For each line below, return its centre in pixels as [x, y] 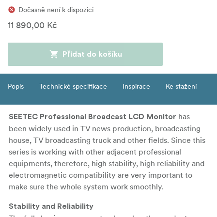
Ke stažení [181, 86]
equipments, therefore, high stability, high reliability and [107, 163]
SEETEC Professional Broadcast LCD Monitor [93, 116]
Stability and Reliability [51, 206]
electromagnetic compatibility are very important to [101, 175]
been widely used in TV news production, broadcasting [105, 128]
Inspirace [136, 86]
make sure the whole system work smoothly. [86, 186]
